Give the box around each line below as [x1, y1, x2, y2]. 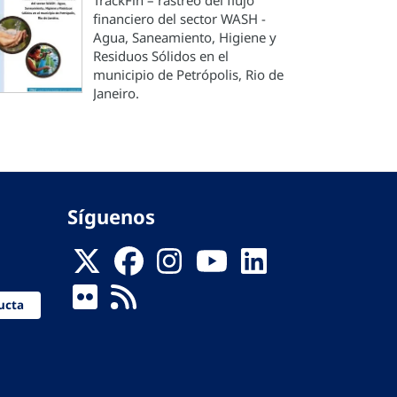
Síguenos [67, 203, 155, 230]
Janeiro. [93, 84, 139, 102]
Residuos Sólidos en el [93, 47, 229, 65]
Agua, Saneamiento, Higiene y [93, 28, 276, 46]
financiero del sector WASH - [93, 10, 266, 27]
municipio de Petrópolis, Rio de [93, 66, 284, 83]
